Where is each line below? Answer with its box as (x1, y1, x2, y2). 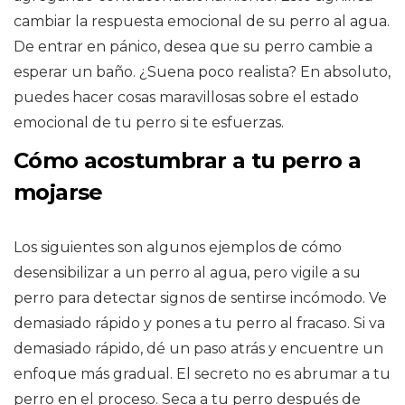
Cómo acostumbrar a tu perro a (14, 146, 362, 174)
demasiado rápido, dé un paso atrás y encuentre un (14, 339, 383, 357)
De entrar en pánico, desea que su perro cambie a (14, 37, 372, 55)
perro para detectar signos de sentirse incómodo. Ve (14, 288, 387, 306)
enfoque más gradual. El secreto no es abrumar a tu (14, 364, 391, 382)
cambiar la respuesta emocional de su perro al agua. (14, 12, 390, 30)
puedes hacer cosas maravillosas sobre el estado (14, 88, 359, 106)
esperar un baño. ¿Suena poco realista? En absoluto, (14, 62, 391, 80)
